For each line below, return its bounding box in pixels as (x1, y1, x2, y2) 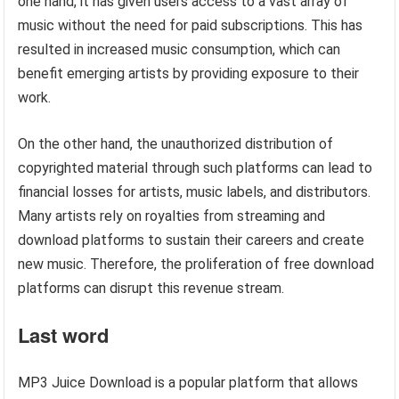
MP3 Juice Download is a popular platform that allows (18, 374, 359, 391)
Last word (18, 321, 110, 349)
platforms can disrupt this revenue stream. (18, 280, 285, 297)
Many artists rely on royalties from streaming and (18, 208, 326, 224)
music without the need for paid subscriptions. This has (18, 17, 363, 34)
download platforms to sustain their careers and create (18, 232, 365, 248)
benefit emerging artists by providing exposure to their (18, 65, 360, 82)
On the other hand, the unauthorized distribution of (18, 135, 334, 152)
